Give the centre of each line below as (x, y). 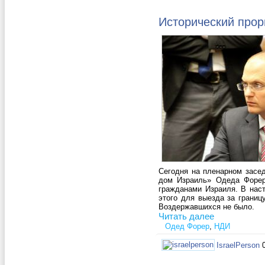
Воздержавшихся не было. (206, 207)
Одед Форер (187, 227)
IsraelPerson (238, 245)
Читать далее (186, 216)
